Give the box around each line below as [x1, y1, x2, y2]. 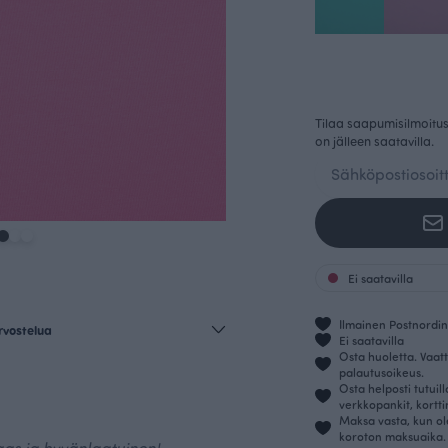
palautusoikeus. [339, 364, 424, 381]
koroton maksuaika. [339, 428, 446, 445]
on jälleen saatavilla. [315, 132, 434, 150]
